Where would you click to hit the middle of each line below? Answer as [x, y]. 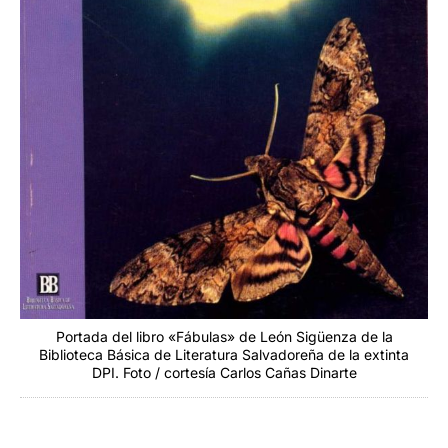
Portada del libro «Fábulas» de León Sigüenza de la [224, 337]
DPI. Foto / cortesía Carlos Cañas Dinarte [224, 373]
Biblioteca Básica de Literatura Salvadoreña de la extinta [224, 355]
